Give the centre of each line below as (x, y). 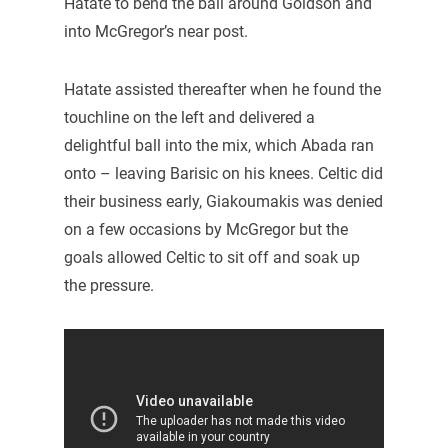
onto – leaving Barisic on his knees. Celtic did (223, 173)
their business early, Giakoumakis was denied (223, 201)
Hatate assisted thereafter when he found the (222, 89)
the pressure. (108, 285)
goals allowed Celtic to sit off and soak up (211, 257)
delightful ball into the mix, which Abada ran (218, 145)
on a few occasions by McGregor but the (205, 229)
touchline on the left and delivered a (189, 117)
